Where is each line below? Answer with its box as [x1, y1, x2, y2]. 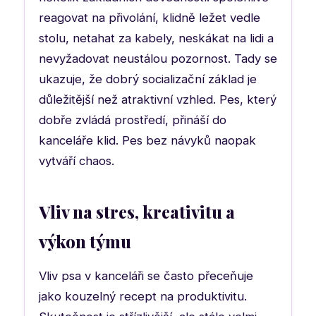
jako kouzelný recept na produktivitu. [39, 288, 247, 303]
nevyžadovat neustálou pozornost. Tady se [39, 51, 277, 66]
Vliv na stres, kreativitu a [39, 200, 235, 223]
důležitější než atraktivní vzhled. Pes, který [39, 92, 276, 107]
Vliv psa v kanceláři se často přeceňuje [39, 268, 253, 283]
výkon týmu [39, 229, 131, 253]
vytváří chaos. [39, 153, 114, 168]
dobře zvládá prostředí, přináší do [39, 112, 226, 127]
